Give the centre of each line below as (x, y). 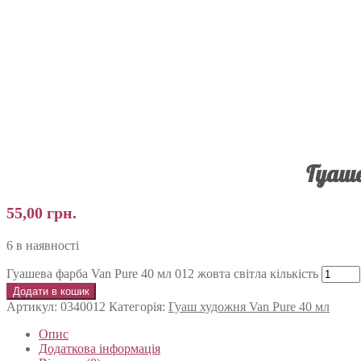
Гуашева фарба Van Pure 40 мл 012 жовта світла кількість (162, 273)
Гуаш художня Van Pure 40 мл (249, 306)
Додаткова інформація (100, 348)
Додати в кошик (51, 291)
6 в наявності (43, 245)
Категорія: (139, 306)
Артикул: (33, 306)
